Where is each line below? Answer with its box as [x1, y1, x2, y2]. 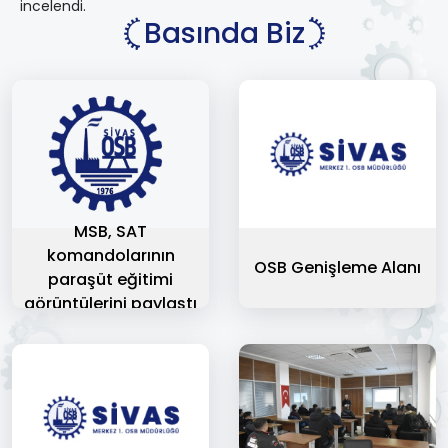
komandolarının [46, 243, 175, 267]
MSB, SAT [74, 219, 147, 243]
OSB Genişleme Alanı [254, 255, 421, 279]
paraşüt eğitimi [48, 267, 173, 291]
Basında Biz [143, 14, 305, 54]
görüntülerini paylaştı [24, 291, 197, 315]
